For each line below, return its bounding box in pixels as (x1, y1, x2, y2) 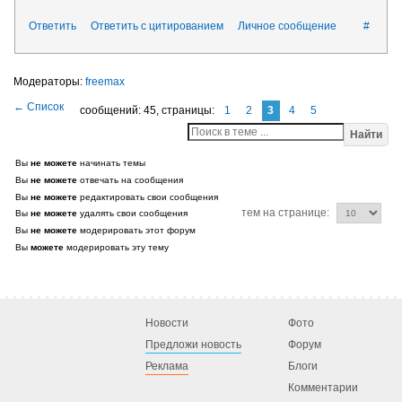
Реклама (144, 359, 188, 372)
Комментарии (288, 380, 358, 394)
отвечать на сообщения (80, 174, 183, 185)
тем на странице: (241, 205, 332, 219)
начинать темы (80, 157, 145, 168)
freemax (85, 75, 125, 89)
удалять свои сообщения (80, 208, 188, 219)
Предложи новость (144, 337, 241, 351)
